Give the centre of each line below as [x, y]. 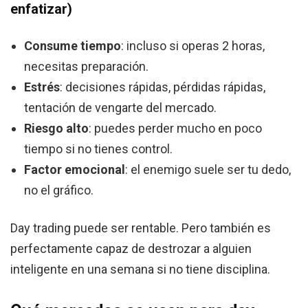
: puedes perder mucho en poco [175, 129]
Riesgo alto [56, 129]
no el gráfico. [59, 190]
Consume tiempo [73, 46]
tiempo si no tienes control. [98, 149]
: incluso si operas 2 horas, [193, 46]
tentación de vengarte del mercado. [120, 108]
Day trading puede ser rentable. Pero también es [141, 228]
